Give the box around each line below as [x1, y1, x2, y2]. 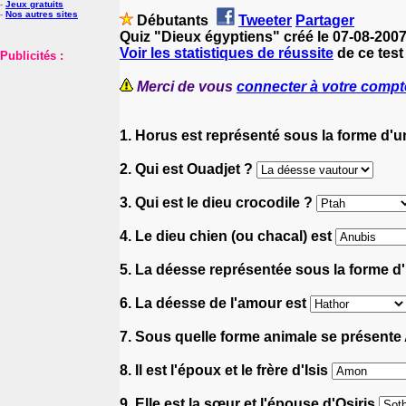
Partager [295, 12, 354, 28]
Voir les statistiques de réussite [120, 44, 333, 61]
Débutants [133, 12, 212, 28]
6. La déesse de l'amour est [120, 295, 310, 311]
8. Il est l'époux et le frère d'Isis [120, 362, 332, 378]
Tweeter [238, 12, 292, 28]
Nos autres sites [5, 9, 78, 19]
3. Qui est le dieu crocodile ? [120, 194, 316, 210]
